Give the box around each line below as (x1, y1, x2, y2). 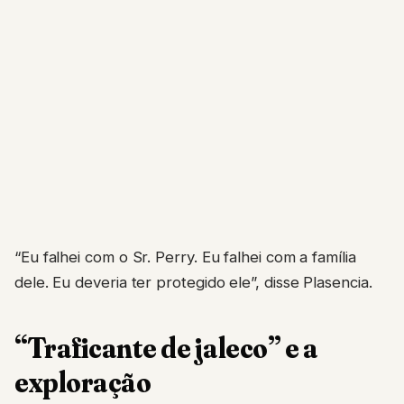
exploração (14, 363, 151, 399)
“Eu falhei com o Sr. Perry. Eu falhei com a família (14, 247, 356, 266)
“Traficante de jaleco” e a (14, 329, 318, 365)
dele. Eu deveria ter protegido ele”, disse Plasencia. (14, 272, 372, 291)
